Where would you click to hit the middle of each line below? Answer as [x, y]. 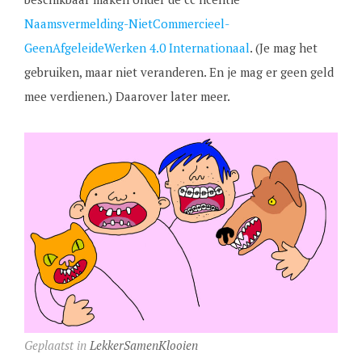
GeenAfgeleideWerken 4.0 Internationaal [137, 47]
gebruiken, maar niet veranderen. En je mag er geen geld [179, 72]
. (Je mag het [283, 47]
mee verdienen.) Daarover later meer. [127, 96]
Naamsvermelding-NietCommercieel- [126, 23]
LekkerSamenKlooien [143, 345]
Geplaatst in [57, 345]
